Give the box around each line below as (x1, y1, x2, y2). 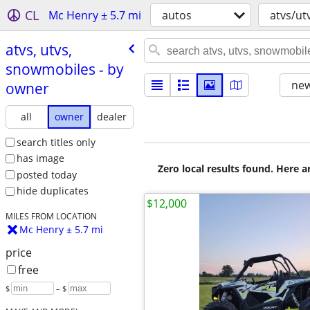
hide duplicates (16, 184, 89, 198)
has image (16, 152, 64, 165)
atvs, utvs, (5, 39, 72, 60)
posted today (16, 167, 77, 181)
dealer (97, 109, 127, 123)
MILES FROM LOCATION (5, 210, 97, 222)
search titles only (16, 135, 95, 149)
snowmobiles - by (5, 59, 124, 79)
